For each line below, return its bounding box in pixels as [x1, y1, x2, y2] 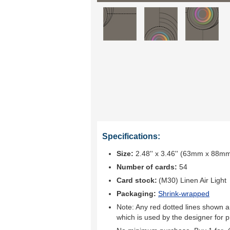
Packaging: [117, 189, 158, 198]
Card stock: [117, 176, 157, 184]
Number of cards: [117, 163, 177, 171]
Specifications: [102, 132, 160, 141]
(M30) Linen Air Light [159, 176, 226, 184]
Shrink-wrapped [158, 189, 209, 198]
